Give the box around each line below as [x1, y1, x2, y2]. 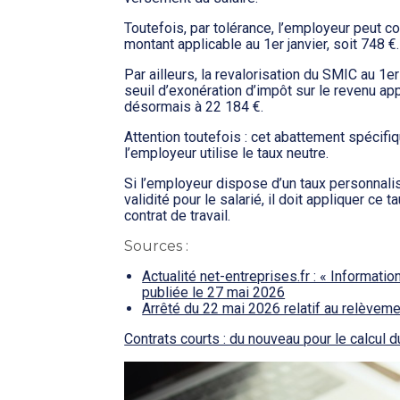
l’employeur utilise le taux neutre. [124, 145, 329, 162]
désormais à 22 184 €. [124, 98, 264, 116]
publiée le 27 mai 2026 [142, 284, 286, 302]
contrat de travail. [124, 207, 231, 225]
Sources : [124, 237, 189, 255]
